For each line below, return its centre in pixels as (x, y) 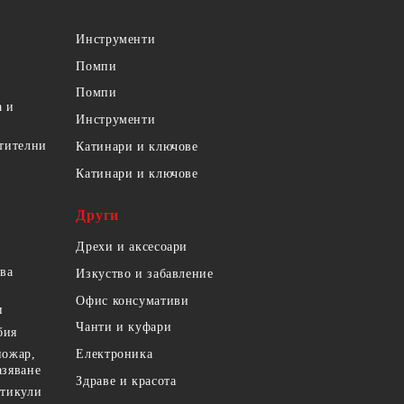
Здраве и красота (126, 381)
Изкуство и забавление (145, 273)
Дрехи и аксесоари (132, 247)
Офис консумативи (133, 300)
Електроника (115, 354)
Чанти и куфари (124, 327)
